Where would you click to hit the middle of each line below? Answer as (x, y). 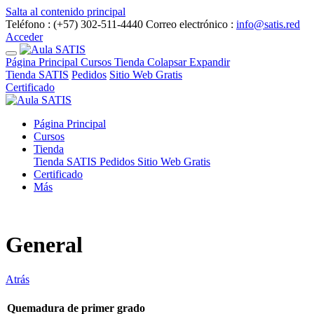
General (44, 245)
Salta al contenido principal (66, 12)
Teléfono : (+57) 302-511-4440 (74, 24)
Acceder (24, 37)
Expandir (210, 62)
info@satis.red (268, 24)
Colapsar (168, 62)
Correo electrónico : (191, 24)
